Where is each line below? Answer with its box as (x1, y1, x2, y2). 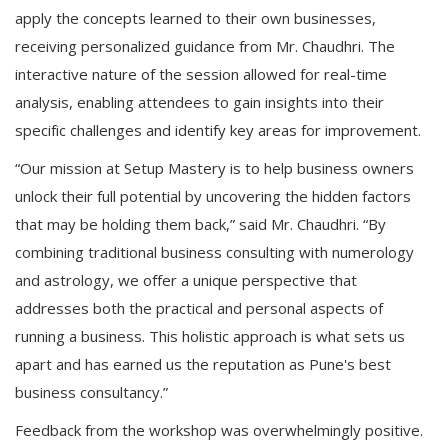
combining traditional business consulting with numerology (15, 242, 414, 263)
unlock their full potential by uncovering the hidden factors (15, 186, 411, 207)
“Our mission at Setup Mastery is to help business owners (15, 158, 414, 179)
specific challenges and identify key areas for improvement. (15, 120, 421, 141)
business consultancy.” (15, 382, 168, 403)
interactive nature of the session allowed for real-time (15, 64, 387, 85)
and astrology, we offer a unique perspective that (15, 270, 357, 291)
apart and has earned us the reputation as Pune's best (15, 354, 391, 375)
